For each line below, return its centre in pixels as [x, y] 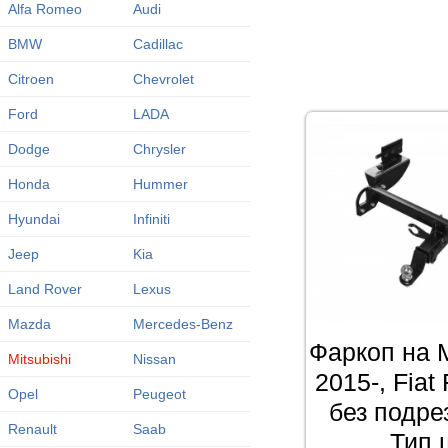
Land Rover [44, 289]
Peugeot [159, 394]
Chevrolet [163, 79]
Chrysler [159, 149]
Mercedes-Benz [182, 324]
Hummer [160, 184]
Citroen [30, 79]
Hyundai [33, 219]
